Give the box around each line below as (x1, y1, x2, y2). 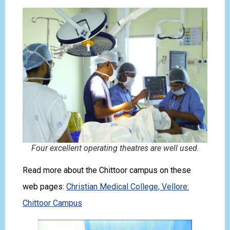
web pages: (22, 182, 66, 191)
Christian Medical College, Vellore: (66, 182, 189, 191)
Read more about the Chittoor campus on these (22, 165, 191, 175)
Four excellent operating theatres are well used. (31, 143, 199, 153)
